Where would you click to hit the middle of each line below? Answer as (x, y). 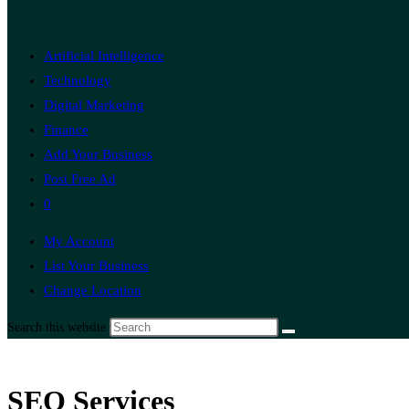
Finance (66, 130)
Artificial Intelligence (104, 56)
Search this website (58, 327)
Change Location (93, 290)
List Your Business (96, 266)
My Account (79, 241)
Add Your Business (98, 154)
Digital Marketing (94, 105)
